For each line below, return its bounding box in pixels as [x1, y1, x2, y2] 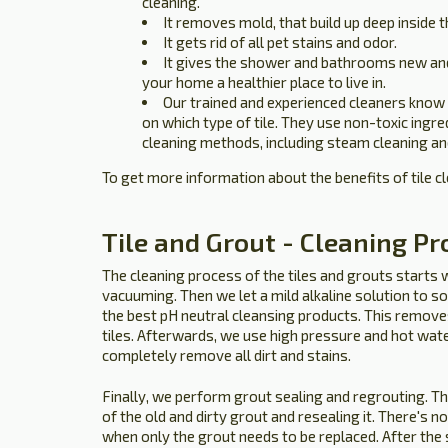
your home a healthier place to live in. [142, 73, 386, 91]
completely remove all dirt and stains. [102, 346, 351, 364]
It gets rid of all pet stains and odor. [163, 33, 397, 51]
